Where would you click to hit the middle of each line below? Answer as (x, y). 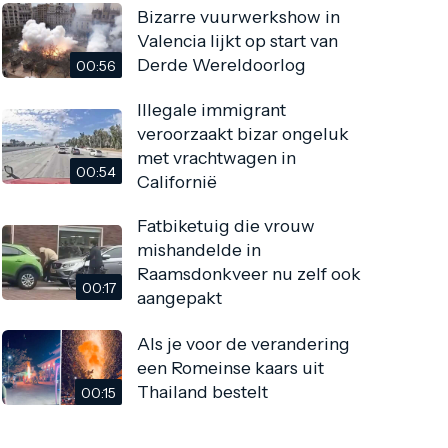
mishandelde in (199, 250)
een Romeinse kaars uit (231, 367)
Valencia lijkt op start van (238, 40)
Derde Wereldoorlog (222, 64)
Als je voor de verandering (244, 343)
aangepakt (180, 298)
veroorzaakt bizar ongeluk (243, 134)
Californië (177, 182)
